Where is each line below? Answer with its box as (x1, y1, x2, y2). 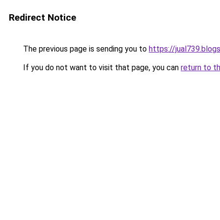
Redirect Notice (9, 12, 76, 23)
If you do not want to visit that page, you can (21, 63, 181, 72)
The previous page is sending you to (21, 44, 149, 54)
